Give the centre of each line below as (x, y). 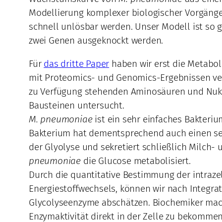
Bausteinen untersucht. (77, 106)
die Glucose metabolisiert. (136, 161)
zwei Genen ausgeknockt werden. (96, 41)
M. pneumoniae (61, 119)
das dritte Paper (77, 64)
